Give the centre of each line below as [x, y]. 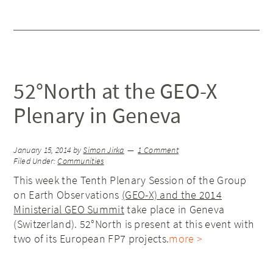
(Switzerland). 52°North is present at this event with [134, 224]
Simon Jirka [104, 151]
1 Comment [158, 151]
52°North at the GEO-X [115, 91]
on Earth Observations [68, 195]
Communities [81, 161]
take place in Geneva [175, 210]
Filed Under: [36, 161]
